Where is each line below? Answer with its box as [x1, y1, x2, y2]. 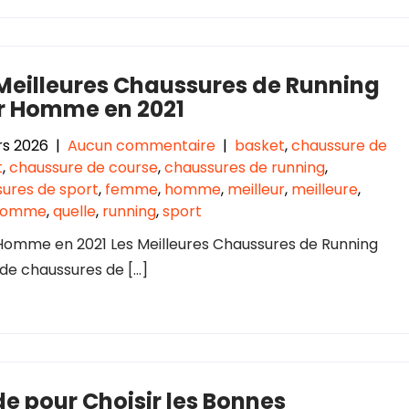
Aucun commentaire [68, 135, 215, 156]
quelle [53, 201, 96, 222]
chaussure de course [9, 157, 158, 178]
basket [235, 135, 285, 156]
